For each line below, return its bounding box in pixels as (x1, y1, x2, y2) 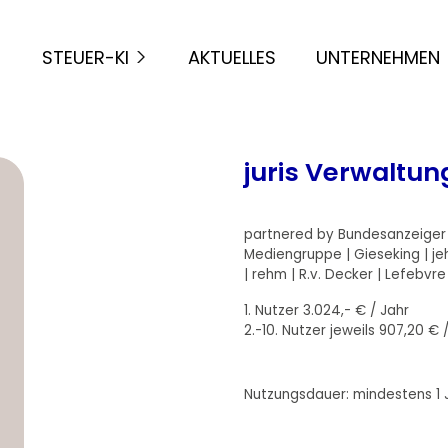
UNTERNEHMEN (315, 45, 440, 70)
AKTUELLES (187, 45, 276, 70)
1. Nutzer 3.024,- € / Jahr (244, 300, 409, 320)
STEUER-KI (41, 45, 129, 70)
